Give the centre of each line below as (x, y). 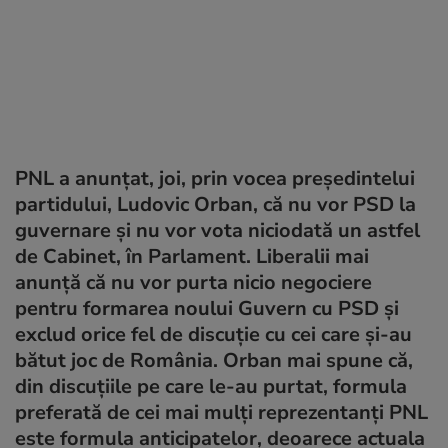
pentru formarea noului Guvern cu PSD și (207, 308)
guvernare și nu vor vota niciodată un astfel (217, 230)
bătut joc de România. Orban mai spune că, (214, 360)
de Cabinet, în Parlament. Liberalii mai (192, 256)
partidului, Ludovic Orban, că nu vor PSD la (215, 204)
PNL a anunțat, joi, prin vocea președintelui (215, 178)
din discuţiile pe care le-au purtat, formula (211, 386)
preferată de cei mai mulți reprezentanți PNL (221, 412)
